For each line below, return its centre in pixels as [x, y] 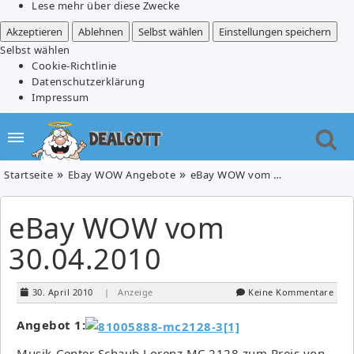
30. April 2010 [62, 292]
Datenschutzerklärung [88, 81]
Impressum [60, 97]
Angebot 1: [51, 324]
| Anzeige [129, 292]
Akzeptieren [34, 31]
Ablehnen [100, 31]
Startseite [28, 174]
